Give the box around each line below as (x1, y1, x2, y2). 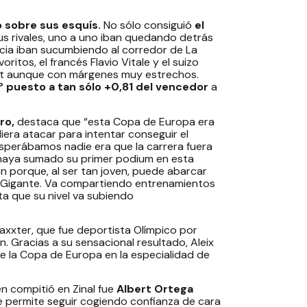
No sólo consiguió (101, 18, 192, 33)
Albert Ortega (116, 282, 193, 297)
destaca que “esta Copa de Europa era (14, 114, 214, 129)
